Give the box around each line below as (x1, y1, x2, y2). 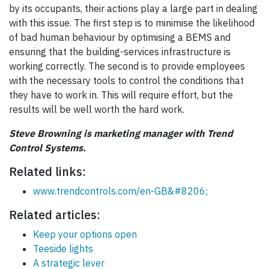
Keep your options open (33, 228, 137, 241)
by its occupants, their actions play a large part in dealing (9, 2, 258, 15)
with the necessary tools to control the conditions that (9, 74, 244, 87)
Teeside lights (33, 243, 93, 255)
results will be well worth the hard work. (9, 103, 184, 116)
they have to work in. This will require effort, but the (9, 89, 233, 101)
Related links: (9, 163, 86, 180)
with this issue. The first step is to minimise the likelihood (9, 17, 255, 29)
